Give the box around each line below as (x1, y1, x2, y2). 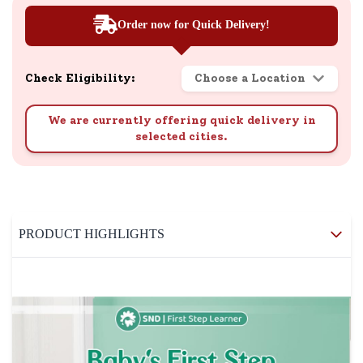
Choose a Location (194, 71, 305, 85)
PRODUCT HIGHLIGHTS (19, 227, 164, 241)
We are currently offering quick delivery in (47, 113, 316, 127)
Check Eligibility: (25, 71, 135, 85)
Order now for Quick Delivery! (117, 18, 270, 31)
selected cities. (135, 130, 228, 143)
